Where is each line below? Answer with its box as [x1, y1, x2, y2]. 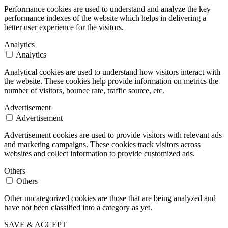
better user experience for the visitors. [4, 23, 124, 32]
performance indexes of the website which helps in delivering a [4, 14, 206, 23]
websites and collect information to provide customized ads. [4, 149, 195, 158]
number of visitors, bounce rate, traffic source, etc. [4, 86, 164, 95]
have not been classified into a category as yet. [4, 203, 152, 212]
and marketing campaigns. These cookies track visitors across [4, 140, 201, 149]
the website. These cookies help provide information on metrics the [4, 77, 218, 86]
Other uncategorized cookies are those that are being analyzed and [4, 194, 216, 203]
